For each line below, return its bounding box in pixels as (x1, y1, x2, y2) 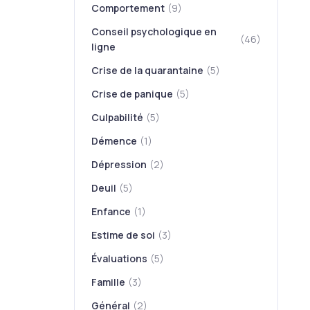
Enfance (91, 205, 131, 218)
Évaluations (91, 252, 148, 265)
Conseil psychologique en (91, 25, 217, 38)
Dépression (91, 158, 147, 171)
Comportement (91, 1, 165, 15)
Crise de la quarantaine (91, 64, 204, 77)
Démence (91, 134, 138, 147)
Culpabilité (91, 111, 144, 124)
